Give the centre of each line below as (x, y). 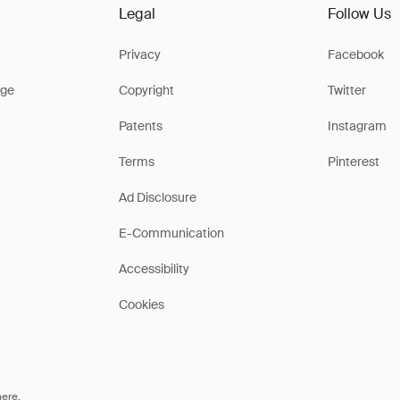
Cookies (141, 304)
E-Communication (171, 233)
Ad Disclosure (157, 197)
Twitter (347, 90)
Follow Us (360, 14)
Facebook (356, 54)
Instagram (358, 126)
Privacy (139, 54)
